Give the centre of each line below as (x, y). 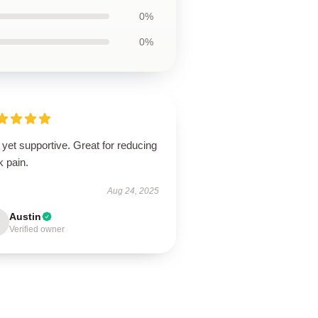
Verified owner (37, 229)
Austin (26, 216)
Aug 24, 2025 (133, 191)
